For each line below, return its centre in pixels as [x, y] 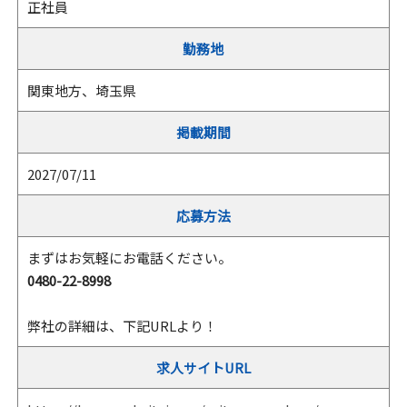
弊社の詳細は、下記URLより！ [122, 326]
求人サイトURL [203, 367]
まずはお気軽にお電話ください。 [129, 258]
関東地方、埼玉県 [81, 90]
